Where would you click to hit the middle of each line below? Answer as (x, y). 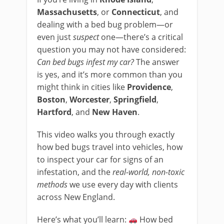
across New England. (76, 197)
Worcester (89, 99)
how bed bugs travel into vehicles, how (110, 147)
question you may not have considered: (111, 49)
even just (55, 37)
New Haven (115, 112)
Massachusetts (67, 12)
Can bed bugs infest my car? (85, 62)
